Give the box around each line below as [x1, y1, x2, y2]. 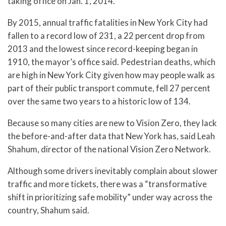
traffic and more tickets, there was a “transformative [8, 178, 207, 189]
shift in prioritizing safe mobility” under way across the [8, 191, 212, 202]
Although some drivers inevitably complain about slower [8, 165, 218, 176]
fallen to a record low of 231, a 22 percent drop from [8, 30, 205, 41]
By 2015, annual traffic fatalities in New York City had [8, 17, 208, 28]
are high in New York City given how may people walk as [8, 70, 215, 81]
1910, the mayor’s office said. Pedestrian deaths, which [8, 56, 215, 68]
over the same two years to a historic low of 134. [8, 96, 191, 107]
